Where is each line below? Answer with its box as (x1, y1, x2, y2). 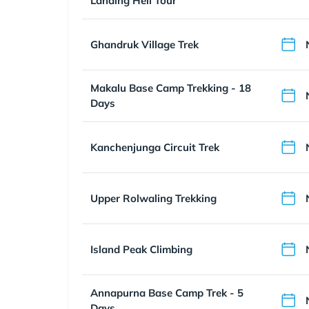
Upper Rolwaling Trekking (90, 191, 217, 205)
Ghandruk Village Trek (90, 37, 199, 51)
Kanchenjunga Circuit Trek (90, 140, 219, 154)
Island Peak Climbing (90, 242, 192, 256)
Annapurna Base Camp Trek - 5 (90, 286, 243, 299)
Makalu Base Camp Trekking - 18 (90, 81, 251, 94)
